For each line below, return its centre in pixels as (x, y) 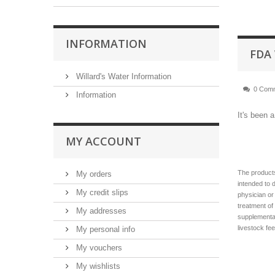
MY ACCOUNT (103, 141)
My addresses (100, 211)
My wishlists (98, 266)
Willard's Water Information (122, 76)
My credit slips (101, 192)
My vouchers (98, 247)
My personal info (104, 229)
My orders (93, 174)
